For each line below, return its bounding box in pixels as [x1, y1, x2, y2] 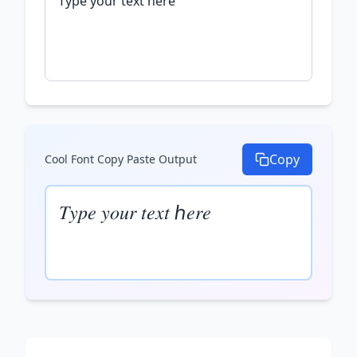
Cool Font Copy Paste [45, 151, 155, 167]
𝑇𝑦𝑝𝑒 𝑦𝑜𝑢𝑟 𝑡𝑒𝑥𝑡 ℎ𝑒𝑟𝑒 [59, 198, 211, 225]
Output [155, 151, 197, 167]
